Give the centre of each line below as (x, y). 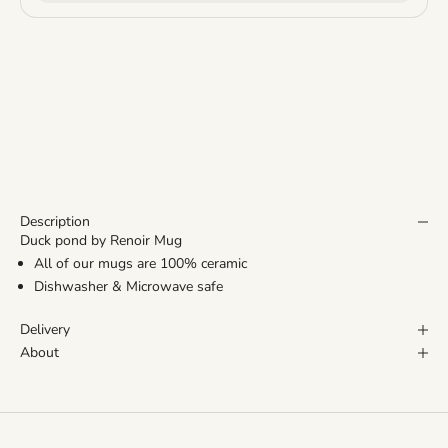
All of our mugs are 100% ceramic (140, 264)
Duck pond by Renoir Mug (101, 241)
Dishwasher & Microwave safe (128, 287)
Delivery (45, 330)
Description (55, 222)
